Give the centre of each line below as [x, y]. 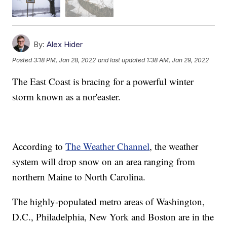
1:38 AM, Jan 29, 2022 [178, 60]
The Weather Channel [108, 146]
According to [39, 146]
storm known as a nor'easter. [67, 96]
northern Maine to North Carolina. [79, 176]
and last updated [122, 60]
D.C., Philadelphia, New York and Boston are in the [113, 216]
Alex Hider [65, 44]
